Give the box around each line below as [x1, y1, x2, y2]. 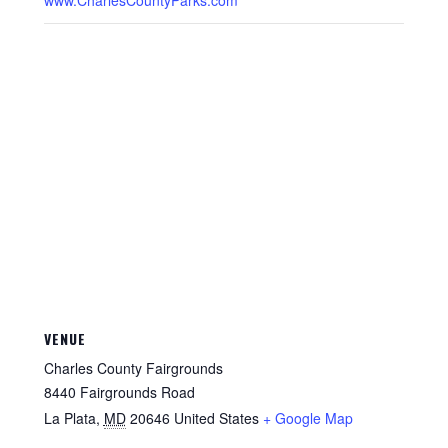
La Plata [43, 408, 96, 428]
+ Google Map [262, 408, 353, 428]
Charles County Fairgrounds [43, 358, 223, 378]
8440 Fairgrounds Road [43, 382, 195, 402]
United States [173, 408, 259, 428]
